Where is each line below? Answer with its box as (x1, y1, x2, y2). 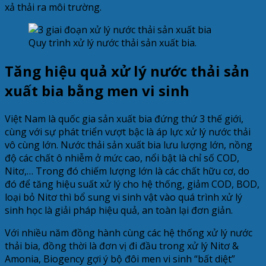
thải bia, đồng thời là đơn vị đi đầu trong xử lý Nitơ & (5, 239, 239, 252)
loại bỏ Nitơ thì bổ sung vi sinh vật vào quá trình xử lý (5, 190, 242, 204)
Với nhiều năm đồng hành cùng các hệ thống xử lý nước (5, 226, 252, 239)
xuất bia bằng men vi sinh (5, 81, 189, 101)
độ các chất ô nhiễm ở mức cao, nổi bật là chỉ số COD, (5, 151, 239, 164)
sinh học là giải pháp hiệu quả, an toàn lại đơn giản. (5, 203, 233, 217)
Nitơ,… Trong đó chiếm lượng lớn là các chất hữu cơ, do (5, 164, 249, 178)
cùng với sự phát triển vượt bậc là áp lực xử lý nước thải (5, 125, 251, 138)
